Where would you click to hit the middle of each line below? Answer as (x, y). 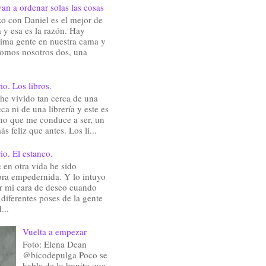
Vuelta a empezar (54, 232)
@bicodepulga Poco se (65, 255)
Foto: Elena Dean (54, 244)
